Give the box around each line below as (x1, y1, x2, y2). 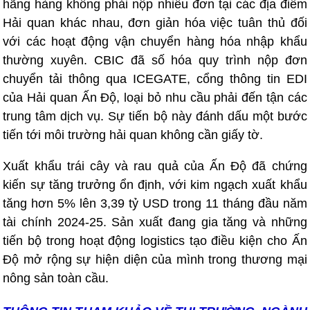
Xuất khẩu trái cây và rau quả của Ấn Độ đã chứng (3, 159, 307, 173)
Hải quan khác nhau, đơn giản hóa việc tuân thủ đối (3, 16, 307, 30)
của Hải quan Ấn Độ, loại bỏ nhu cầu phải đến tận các (3, 91, 307, 104)
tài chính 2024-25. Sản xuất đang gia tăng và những (3, 215, 307, 229)
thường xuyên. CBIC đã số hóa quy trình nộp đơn (3, 53, 307, 67)
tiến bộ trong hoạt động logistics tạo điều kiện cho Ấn (3, 234, 307, 248)
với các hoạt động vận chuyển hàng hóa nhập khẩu (3, 35, 307, 48)
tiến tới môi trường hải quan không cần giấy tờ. (3, 128, 264, 142)
